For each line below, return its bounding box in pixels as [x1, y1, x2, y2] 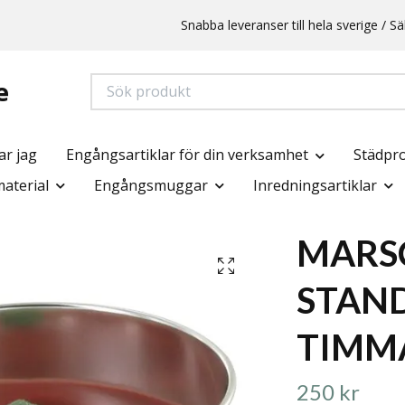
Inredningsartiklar [253, 174, 377, 195]
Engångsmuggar [94, 174, 208, 195]
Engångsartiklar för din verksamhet [65, 145, 308, 165]
